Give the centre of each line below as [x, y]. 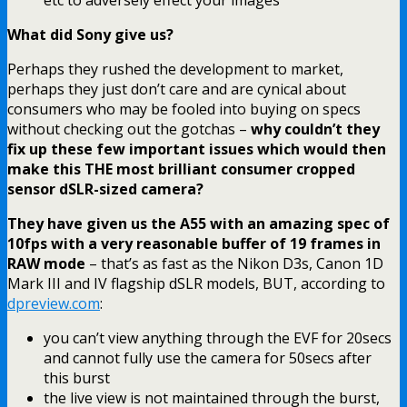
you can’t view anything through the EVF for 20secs [218, 338]
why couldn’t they [315, 129]
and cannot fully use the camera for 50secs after [208, 357]
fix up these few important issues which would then [197, 149]
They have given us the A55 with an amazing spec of [199, 223]
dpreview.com [54, 303]
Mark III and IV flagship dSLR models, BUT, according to [196, 283]
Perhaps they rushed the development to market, [175, 69]
